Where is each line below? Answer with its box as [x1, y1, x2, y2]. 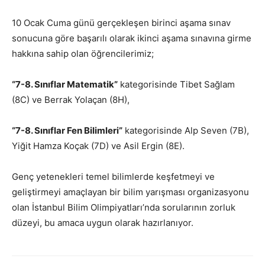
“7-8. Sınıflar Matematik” [12, 79, 118, 90]
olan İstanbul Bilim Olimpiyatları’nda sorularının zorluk [12, 202, 235, 213]
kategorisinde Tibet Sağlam [118, 79, 235, 90]
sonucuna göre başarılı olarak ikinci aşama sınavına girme [12, 33, 251, 44]
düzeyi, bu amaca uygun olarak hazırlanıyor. [12, 217, 193, 228]
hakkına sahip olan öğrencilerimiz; [12, 48, 154, 59]
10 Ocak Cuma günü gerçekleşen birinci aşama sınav [12, 17, 231, 28]
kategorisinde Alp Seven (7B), [122, 125, 249, 136]
